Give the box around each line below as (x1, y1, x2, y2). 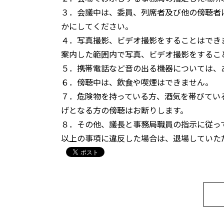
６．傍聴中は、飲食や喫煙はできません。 (61, 75, 213, 88)
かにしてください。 (61, 19, 133, 32)
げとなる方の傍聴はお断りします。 (61, 103, 188, 116)
